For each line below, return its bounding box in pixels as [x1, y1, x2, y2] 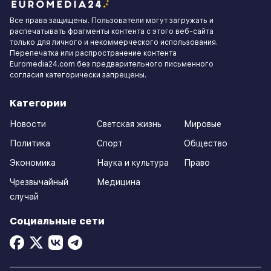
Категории [10, 97, 67, 109]
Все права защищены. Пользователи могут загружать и [10, 16, 214, 25]
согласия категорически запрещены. [10, 71, 146, 80]
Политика [10, 139, 50, 149]
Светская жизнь [97, 119, 162, 129]
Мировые [184, 119, 221, 129]
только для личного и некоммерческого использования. [10, 38, 218, 47]
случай [10, 192, 39, 202]
